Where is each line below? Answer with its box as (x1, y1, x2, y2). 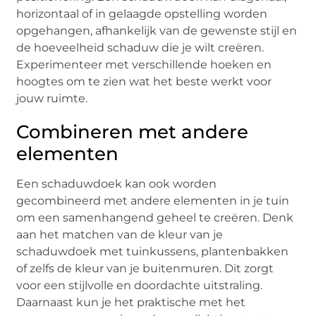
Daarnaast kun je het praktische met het (16, 296, 246, 310)
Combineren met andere (16, 121, 249, 144)
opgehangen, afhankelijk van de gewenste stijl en (16, 24, 298, 38)
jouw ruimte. (16, 92, 88, 106)
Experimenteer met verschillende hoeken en (16, 58, 272, 72)
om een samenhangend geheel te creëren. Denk (16, 211, 294, 225)
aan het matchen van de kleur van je (16, 228, 224, 242)
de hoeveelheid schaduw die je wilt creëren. (16, 41, 265, 55)
